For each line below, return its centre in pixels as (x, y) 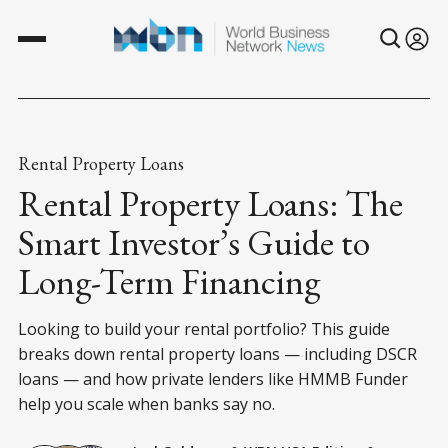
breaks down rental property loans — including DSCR (217, 353)
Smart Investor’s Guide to (194, 242)
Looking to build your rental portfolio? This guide (204, 328)
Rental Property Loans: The (210, 203)
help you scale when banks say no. (146, 403)
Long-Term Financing (169, 281)
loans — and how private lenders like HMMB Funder (213, 378)
